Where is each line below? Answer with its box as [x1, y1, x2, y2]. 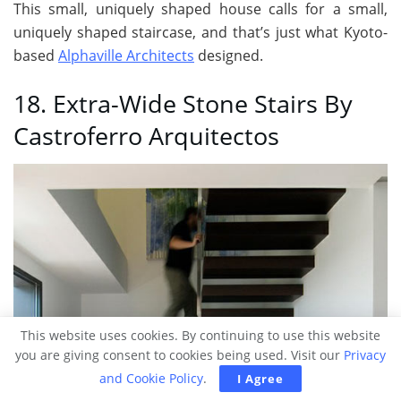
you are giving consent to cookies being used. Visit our [15, 346, 344, 363]
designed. [194, 46, 263, 66]
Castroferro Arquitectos [13, 118, 279, 152]
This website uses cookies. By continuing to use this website [21, 327, 380, 344]
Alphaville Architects [58, 46, 194, 66]
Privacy [344, 346, 386, 363]
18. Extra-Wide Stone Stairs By [13, 86, 353, 120]
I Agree [237, 371, 284, 387]
